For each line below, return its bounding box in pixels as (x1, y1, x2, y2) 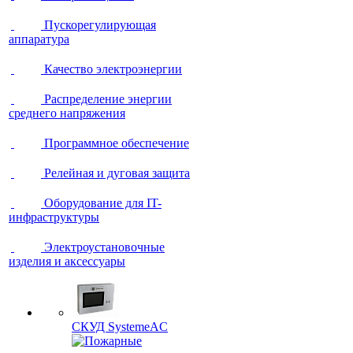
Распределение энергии (44, 92, 172, 106)
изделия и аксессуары (9, 255, 125, 268)
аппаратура (9, 32, 69, 46)
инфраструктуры (9, 210, 99, 224)
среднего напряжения (9, 106, 125, 120)
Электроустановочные (44, 240, 165, 254)
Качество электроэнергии (44, 62, 182, 76)
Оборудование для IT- (44, 196, 162, 210)
